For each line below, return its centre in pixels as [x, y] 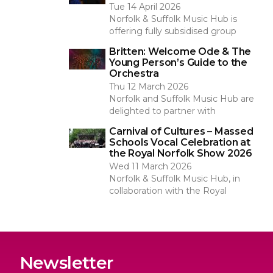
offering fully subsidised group [173, 31]
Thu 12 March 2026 [149, 87]
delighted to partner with [162, 111]
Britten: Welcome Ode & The [180, 51]
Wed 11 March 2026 [150, 166]
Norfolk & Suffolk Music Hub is [173, 19]
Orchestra [134, 73]
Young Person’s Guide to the [178, 62]
